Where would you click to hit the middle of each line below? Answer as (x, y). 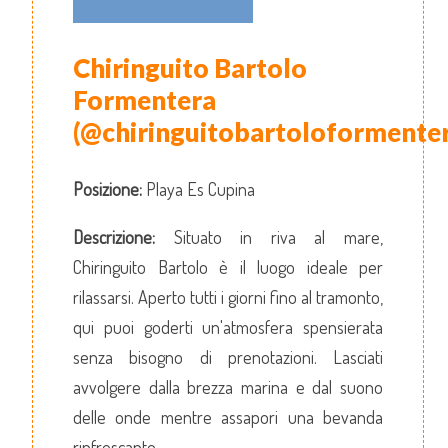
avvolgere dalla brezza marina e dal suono (228, 387)
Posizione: (107, 189)
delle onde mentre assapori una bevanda (228, 417)
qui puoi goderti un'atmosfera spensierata (228, 327)
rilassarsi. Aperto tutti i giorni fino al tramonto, (228, 297)
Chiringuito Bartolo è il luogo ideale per (228, 267)
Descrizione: (114, 237)
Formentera (144, 100)
